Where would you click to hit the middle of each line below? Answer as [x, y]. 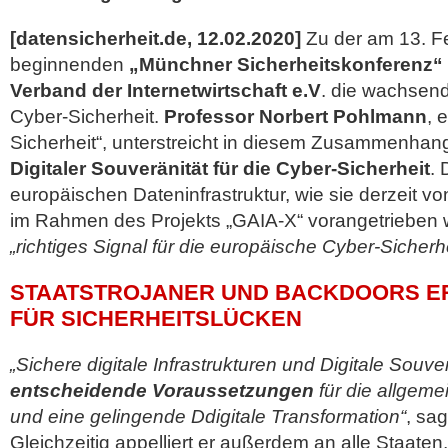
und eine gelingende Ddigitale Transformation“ [208, 416]
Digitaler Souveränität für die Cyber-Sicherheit [220, 168]
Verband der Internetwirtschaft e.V [165, 90]
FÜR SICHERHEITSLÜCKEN [156, 318]
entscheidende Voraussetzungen [162, 390]
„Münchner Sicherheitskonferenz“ [286, 64]
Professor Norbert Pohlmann [295, 116]
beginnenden [69, 64]
